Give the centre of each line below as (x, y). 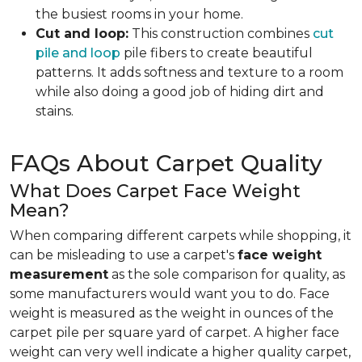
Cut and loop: (82, 34)
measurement (59, 274)
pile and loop (78, 53)
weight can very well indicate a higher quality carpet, (180, 352)
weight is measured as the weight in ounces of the (172, 313)
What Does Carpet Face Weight (155, 191)
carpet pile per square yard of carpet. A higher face (175, 333)
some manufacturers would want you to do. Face (170, 294)
